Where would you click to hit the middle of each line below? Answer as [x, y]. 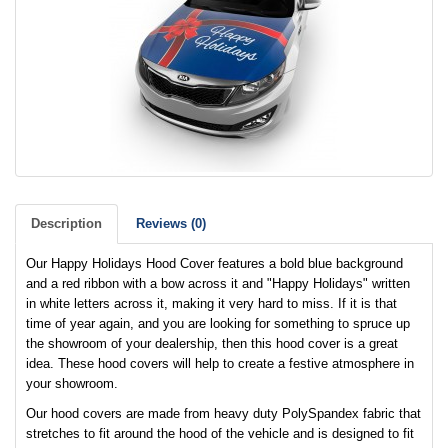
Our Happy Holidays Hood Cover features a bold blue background [214, 263]
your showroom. [72, 383]
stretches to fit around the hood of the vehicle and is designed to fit [220, 433]
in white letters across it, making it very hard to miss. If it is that [211, 303]
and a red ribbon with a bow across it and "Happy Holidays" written [218, 283]
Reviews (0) [171, 223]
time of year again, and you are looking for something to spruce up [218, 323]
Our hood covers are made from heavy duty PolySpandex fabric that [223, 413]
